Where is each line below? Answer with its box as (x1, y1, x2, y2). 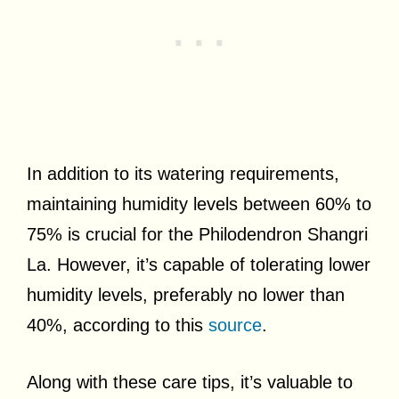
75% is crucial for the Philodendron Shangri (27, 224, 368, 244)
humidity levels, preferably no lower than (27, 284, 345, 305)
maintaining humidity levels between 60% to (27, 193, 371, 214)
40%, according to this (27, 314, 208, 335)
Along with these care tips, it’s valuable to (27, 371, 353, 392)
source (208, 314, 262, 335)
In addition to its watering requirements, (27, 163, 339, 183)
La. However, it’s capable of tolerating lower (27, 254, 370, 274)
